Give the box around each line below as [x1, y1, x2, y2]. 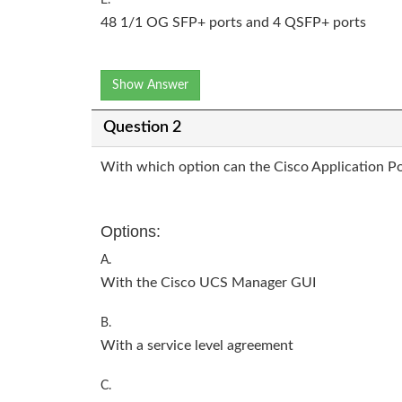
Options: [100, 222, 161, 240]
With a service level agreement [100, 337, 293, 353]
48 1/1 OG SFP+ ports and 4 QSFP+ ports [100, 14, 366, 30]
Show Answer [112, 78, 188, 92]
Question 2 [102, 119, 181, 136]
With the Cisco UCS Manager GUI [100, 275, 316, 290]
